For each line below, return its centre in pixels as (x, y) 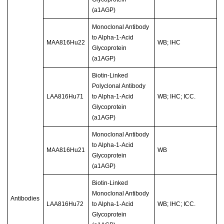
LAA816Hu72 (65, 204)
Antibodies (25, 199)
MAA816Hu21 (66, 150)
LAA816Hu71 (65, 97)
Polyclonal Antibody (119, 86)
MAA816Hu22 (66, 43)
